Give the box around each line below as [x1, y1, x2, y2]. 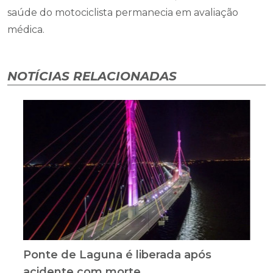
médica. [7, 24, 44, 36]
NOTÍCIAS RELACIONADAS [7, 69, 177, 84]
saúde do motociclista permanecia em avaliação [7, 7, 238, 19]
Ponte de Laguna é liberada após [23, 248, 211, 262]
